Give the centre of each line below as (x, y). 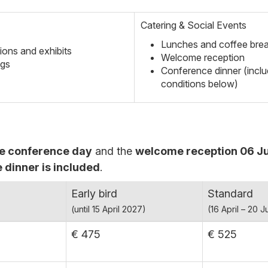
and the (114, 151)
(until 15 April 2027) (109, 209)
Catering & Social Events (194, 25)
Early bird (94, 194)
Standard (230, 194)
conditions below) (200, 84)
